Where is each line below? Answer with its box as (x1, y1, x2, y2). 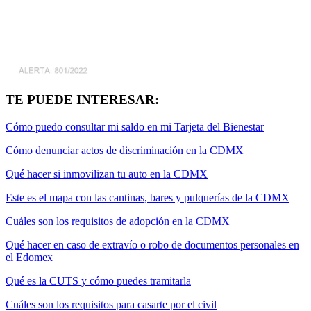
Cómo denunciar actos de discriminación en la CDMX (6, 144, 244, 156)
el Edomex (6, 251, 53, 263)
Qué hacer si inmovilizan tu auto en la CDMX (6, 167, 208, 180)
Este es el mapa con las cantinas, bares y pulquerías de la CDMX (6, 191, 289, 203)
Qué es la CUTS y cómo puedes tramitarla (6, 274, 191, 287)
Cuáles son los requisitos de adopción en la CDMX (6, 215, 230, 227)
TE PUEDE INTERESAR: (6, 92, 159, 108)
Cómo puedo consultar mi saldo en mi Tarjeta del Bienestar (6, 120, 264, 133)
